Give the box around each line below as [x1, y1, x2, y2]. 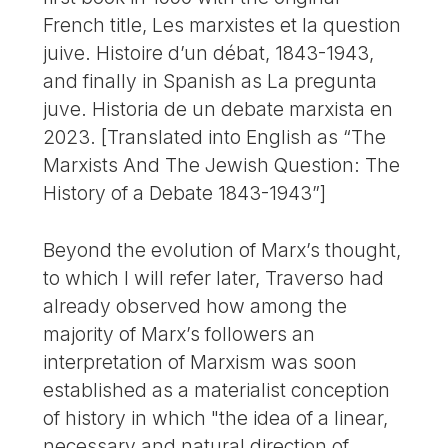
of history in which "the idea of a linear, [43, 405, 389, 430]
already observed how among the [43, 293, 348, 318]
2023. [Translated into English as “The [43, 124, 387, 149]
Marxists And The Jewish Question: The [43, 152, 401, 177]
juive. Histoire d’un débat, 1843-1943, [43, 40, 375, 65]
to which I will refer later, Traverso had [43, 265, 385, 290]
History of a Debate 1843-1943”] [43, 180, 327, 205]
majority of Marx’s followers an [43, 321, 316, 346]
